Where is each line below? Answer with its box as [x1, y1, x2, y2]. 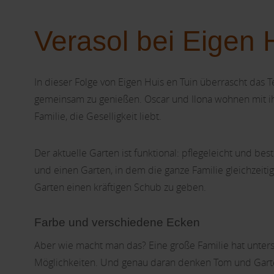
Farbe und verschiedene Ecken [34, 216, 200, 229]
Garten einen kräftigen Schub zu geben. [34, 180, 206, 194]
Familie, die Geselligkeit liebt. [34, 109, 161, 123]
